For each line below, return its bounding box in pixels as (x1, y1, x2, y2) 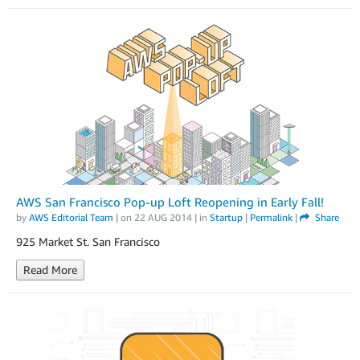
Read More (23, 263, 77, 277)
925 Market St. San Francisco (16, 235, 160, 249)
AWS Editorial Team (29, 211, 113, 224)
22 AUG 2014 (134, 211, 192, 224)
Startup (210, 211, 243, 224)
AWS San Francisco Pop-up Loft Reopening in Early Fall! (16, 194, 324, 210)
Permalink (250, 211, 292, 224)
